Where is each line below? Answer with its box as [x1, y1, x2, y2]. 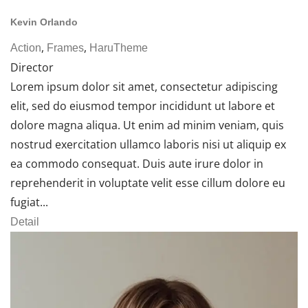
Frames [47, 41, 84, 54]
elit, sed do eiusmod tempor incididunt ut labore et [10, 98, 275, 113]
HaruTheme [89, 41, 148, 54]
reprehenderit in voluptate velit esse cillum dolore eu [10, 175, 285, 190]
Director [10, 59, 54, 75]
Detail [10, 215, 39, 228]
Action [10, 41, 41, 54]
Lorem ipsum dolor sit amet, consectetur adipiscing [10, 78, 278, 94]
